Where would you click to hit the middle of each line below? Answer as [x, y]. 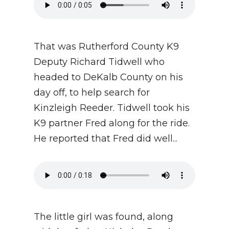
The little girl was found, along [104, 217]
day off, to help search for [92, 93]
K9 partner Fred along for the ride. [112, 123]
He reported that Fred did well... [106, 139]
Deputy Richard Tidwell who [99, 62]
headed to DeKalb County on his [108, 77]
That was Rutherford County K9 [106, 47]
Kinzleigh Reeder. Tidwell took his [112, 108]
